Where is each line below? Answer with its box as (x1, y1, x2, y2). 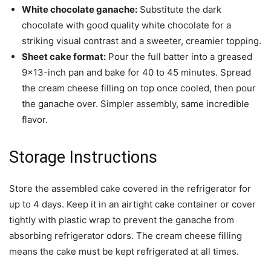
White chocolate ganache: (22, 4, 137, 16)
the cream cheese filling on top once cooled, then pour (22, 82, 256, 94)
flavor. (22, 114, 48, 126)
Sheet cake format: (22, 51, 106, 63)
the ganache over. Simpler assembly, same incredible (22, 98, 249, 110)
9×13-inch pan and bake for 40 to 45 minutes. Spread (22, 67, 251, 79)
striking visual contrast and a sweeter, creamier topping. (22, 35, 261, 47)
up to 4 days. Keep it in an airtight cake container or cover (9, 198, 256, 211)
